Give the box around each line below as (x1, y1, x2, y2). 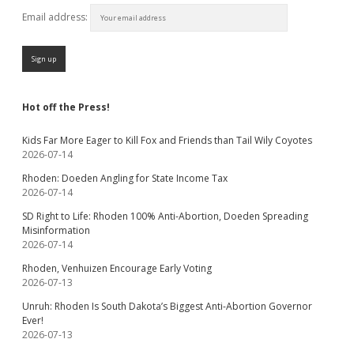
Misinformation (22, 224, 90, 237)
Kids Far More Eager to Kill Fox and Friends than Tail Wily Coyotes (22, 134, 312, 147)
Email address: (22, 10, 90, 24)
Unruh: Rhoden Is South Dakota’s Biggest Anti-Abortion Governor (22, 299, 312, 313)
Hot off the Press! (22, 100, 110, 114)
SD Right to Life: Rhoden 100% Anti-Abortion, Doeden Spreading (22, 209, 308, 223)
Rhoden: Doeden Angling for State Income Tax (22, 171, 228, 185)
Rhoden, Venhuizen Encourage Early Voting (22, 262, 212, 275)
